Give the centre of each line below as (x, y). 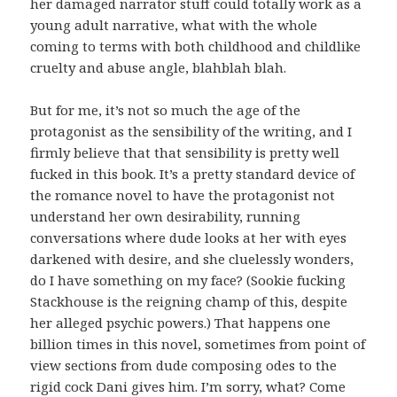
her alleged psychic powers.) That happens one (181, 323)
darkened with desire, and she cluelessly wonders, (192, 259)
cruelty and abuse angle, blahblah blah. (160, 68)
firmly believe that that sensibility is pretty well (185, 153)
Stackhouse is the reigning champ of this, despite (189, 302)
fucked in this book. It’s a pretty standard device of (193, 174)
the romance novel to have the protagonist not (183, 195)
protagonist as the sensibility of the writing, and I (191, 132)
